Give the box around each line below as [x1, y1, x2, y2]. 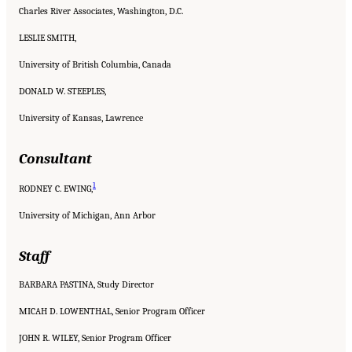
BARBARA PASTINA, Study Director [19, 278, 154, 290]
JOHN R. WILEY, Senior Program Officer [19, 332, 171, 343]
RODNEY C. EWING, [19, 182, 93, 194]
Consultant [19, 149, 92, 167]
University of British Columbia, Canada [19, 58, 171, 70]
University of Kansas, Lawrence [19, 112, 143, 123]
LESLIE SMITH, [19, 31, 76, 43]
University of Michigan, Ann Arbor [19, 209, 156, 221]
